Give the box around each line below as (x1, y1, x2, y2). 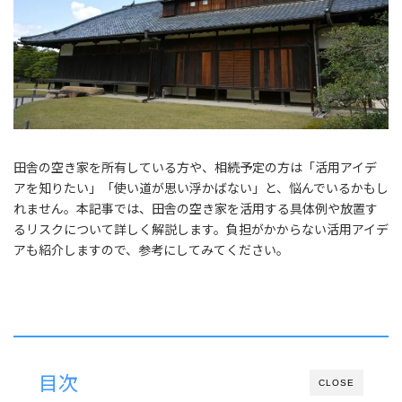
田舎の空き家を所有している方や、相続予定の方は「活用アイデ (13, 159, 377, 175)
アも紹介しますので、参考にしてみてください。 (13, 241, 289, 258)
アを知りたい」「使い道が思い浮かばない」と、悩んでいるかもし (13, 179, 389, 196)
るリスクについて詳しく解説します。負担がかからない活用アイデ (13, 221, 389, 237)
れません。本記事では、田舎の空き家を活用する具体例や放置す (13, 200, 378, 216)
